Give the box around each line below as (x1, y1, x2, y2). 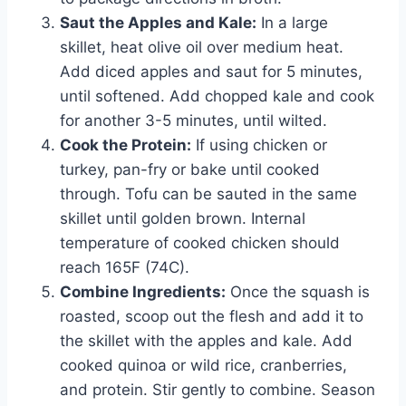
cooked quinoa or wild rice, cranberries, (60, 356, 347, 375)
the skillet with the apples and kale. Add (60, 332, 353, 351)
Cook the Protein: (60, 136, 191, 155)
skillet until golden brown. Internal (60, 209, 305, 228)
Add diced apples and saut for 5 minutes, (60, 63, 362, 82)
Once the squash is (226, 283, 370, 302)
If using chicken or (191, 136, 327, 155)
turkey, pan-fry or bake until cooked (60, 160, 320, 179)
